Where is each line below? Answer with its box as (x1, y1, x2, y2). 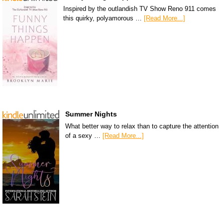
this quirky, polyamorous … (63, 14, 144, 22)
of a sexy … (65, 131, 103, 139)
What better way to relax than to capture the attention (65, 122, 219, 130)
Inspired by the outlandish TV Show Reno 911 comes (63, 5, 216, 13)
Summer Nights (65, 110, 117, 118)
